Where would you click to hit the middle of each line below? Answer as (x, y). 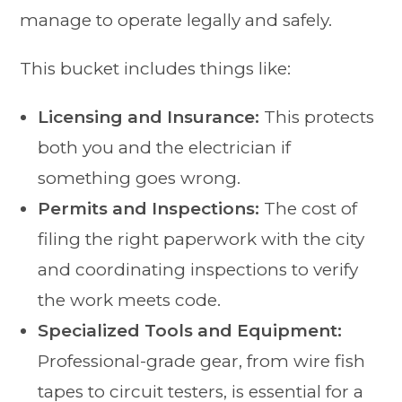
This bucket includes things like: (156, 69)
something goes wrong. (140, 179)
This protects (317, 118)
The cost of (309, 209)
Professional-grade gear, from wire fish (202, 362)
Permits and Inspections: (149, 209)
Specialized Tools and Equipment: (190, 331)
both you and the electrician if (165, 148)
